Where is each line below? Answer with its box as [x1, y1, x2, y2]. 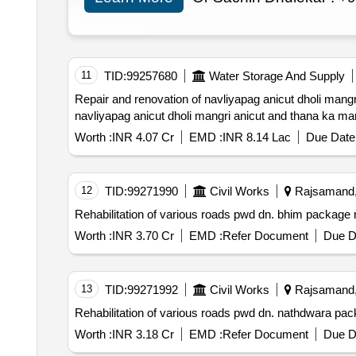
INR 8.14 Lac [222, 130, 291, 145]
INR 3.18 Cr [111, 327, 174, 342]
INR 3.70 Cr [111, 229, 174, 243]
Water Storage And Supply [208, 69, 345, 83]
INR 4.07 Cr [111, 130, 174, 145]
